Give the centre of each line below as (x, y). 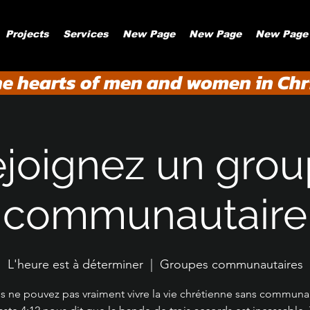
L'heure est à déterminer (75, 264)
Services (86, 34)
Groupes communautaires (231, 264)
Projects (27, 34)
